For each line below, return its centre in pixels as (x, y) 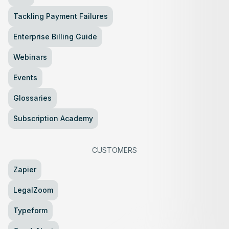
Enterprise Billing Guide (55, 36)
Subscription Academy (53, 118)
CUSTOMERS (114, 150)
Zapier (25, 169)
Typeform (30, 210)
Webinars (30, 57)
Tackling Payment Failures (61, 16)
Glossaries (32, 98)
